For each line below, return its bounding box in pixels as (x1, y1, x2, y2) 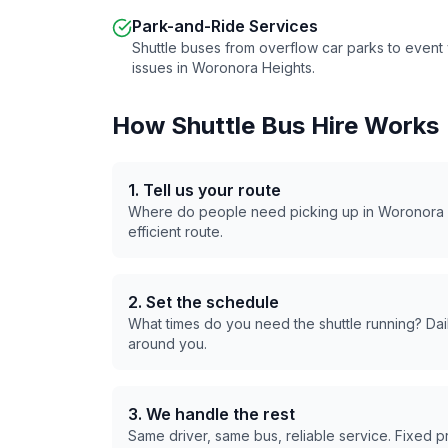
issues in (132, 59, 192, 76)
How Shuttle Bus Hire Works (112, 111, 439, 140)
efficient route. (128, 223, 223, 240)
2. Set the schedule (128, 292, 279, 312)
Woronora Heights (192, 59, 312, 76)
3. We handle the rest (128, 404, 295, 424)
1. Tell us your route (128, 180, 281, 200)
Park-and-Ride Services (132, 16, 318, 36)
